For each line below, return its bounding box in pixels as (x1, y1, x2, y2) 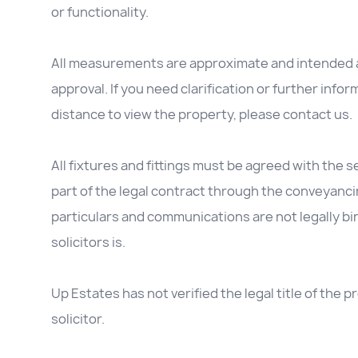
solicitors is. (51, 233, 125, 252)
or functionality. (51, 3, 149, 22)
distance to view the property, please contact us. (51, 105, 352, 124)
